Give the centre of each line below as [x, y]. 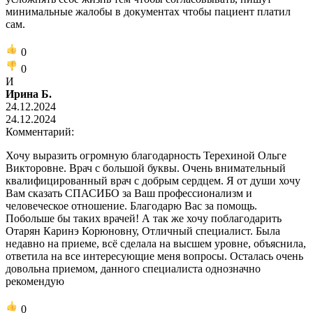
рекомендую [35, 281]
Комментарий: [40, 131]
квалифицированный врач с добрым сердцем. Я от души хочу [153, 180]
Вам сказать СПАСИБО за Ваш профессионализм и [129, 193]
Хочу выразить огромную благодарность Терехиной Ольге [146, 155]
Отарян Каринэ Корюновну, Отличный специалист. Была [143, 231]
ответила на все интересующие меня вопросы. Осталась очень [154, 256]
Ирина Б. [29, 94]
